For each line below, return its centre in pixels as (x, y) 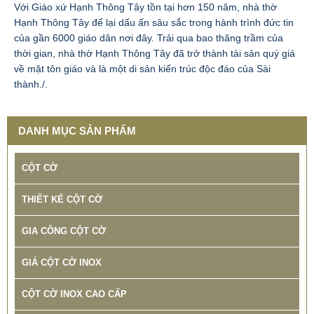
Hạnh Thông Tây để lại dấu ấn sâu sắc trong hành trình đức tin (154, 22)
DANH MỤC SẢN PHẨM (77, 131)
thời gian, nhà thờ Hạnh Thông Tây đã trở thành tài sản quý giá (155, 53)
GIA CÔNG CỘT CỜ (64, 231)
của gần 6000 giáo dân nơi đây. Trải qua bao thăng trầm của (149, 38)
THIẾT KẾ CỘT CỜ (62, 199)
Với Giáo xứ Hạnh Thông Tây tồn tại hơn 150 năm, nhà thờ (145, 7)
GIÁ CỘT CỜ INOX (62, 262)
